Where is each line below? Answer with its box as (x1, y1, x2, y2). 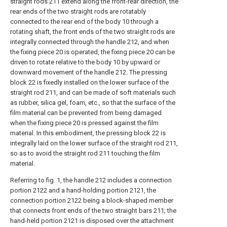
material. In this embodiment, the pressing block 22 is (10, 129, 166, 137)
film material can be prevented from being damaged (10, 109, 162, 117)
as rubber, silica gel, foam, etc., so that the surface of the (10, 99, 175, 106)
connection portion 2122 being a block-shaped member (10, 197, 173, 204)
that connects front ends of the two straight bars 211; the (10, 207, 176, 214)
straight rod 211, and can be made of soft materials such (10, 89, 176, 96)
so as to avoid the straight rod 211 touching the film (10, 149, 160, 157)
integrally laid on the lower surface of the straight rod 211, (10, 139, 178, 147)
